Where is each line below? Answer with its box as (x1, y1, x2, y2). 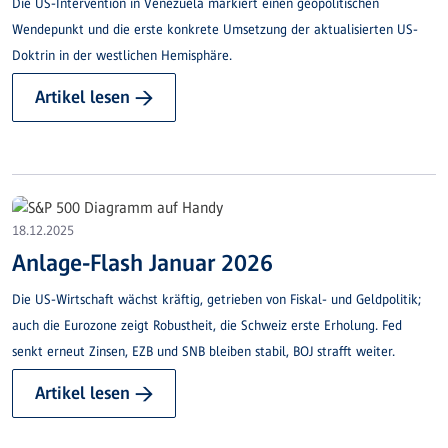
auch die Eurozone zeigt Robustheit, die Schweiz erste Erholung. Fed (12, 317, 402, 333)
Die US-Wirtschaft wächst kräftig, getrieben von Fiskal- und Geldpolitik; (12, 291, 421, 307)
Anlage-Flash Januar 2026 (12, 248, 273, 276)
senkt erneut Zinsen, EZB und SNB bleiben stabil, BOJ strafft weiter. (12, 343, 395, 359)
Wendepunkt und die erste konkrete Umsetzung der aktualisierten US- (12, 21, 418, 37)
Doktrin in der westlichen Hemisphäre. (12, 47, 232, 63)
